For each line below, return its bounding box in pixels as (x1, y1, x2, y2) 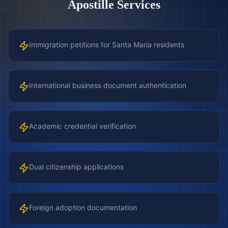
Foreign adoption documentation (29, 203, 137, 212)
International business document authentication (29, 81, 186, 90)
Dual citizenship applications (29, 162, 124, 171)
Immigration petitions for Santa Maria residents (29, 40, 184, 49)
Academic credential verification (29, 122, 136, 130)
